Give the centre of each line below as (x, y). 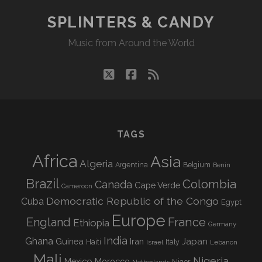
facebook (162, 74)
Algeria (96, 164)
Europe (138, 221)
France (187, 223)
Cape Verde (157, 185)
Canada (113, 185)
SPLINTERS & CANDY (131, 23)
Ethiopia (91, 223)
